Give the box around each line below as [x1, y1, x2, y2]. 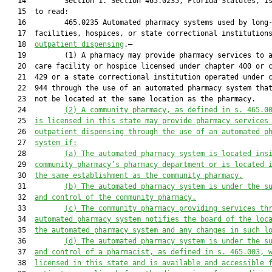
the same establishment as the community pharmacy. [35, 171, 243, 180]
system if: [35, 138, 77, 147]
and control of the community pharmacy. [35, 193, 196, 202]
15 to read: [5, 7, 69, 16]
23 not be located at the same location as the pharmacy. [5, 95, 256, 103]
